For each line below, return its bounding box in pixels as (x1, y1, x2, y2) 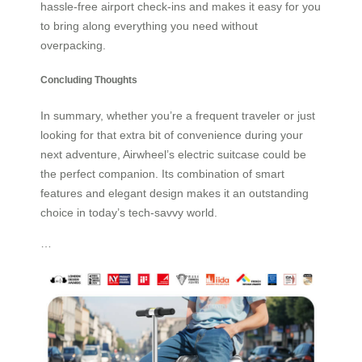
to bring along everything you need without (40, 19, 258, 32)
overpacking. (40, 38, 106, 52)
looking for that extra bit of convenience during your (40, 128, 303, 141)
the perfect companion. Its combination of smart (40, 166, 284, 180)
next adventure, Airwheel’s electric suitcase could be (40, 147, 306, 161)
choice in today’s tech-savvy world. (40, 205, 217, 219)
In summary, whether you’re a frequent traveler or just (40, 108, 315, 122)
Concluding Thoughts (40, 74, 137, 86)
